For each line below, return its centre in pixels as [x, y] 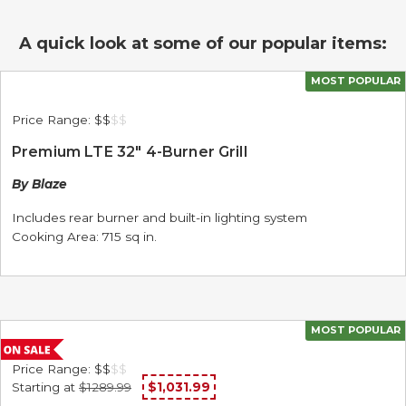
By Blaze [39, 184]
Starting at [43, 387]
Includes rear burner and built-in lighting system [159, 217]
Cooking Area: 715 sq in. [84, 237]
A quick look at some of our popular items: [203, 43]
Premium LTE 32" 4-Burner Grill [130, 152]
